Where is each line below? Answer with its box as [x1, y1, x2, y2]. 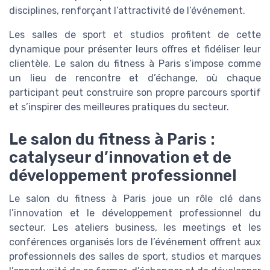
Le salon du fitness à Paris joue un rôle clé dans [9, 193, 261, 205]
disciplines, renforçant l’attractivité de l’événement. [9, 4, 245, 16]
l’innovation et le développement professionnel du [9, 207, 261, 219]
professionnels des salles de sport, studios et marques [9, 251, 261, 263]
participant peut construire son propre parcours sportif [9, 86, 261, 98]
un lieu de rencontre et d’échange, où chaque [9, 72, 261, 84]
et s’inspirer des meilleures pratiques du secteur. [9, 101, 229, 113]
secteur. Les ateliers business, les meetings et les [9, 222, 261, 234]
